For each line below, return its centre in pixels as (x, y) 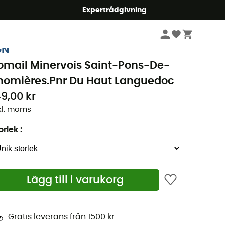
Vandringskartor (84, 32)
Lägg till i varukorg (75, 180)
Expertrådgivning (115, 10)
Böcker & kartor (28, 32)
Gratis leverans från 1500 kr (61, 217)
